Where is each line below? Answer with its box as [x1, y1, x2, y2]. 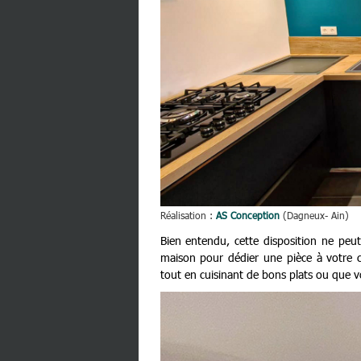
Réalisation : [160, 208, 216, 222]
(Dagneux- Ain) [282, 208, 349, 222]
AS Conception [215, 208, 283, 222]
